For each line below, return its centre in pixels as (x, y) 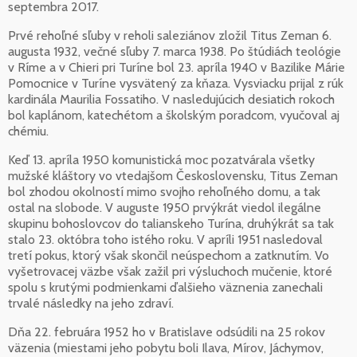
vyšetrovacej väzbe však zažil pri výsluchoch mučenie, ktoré (170, 271)
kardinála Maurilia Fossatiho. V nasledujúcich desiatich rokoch (171, 99)
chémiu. (28, 131)
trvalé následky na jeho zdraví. (91, 303)
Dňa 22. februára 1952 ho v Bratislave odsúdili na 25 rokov (167, 331)
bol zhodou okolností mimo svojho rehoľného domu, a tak (164, 191)
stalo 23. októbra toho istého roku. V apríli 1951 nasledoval (165, 239)
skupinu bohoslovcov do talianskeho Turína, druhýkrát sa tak (171, 223)
